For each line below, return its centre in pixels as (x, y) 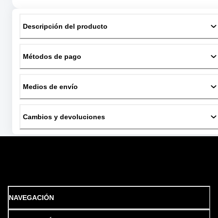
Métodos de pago (52, 57)
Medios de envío (50, 87)
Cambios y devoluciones (64, 117)
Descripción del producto (65, 27)
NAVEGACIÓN (31, 198)
